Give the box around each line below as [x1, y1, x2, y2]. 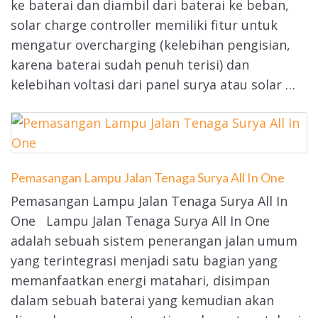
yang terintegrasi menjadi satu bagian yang [11, 252, 278, 270]
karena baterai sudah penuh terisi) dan [11, 56, 249, 74]
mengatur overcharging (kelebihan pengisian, [11, 36, 290, 54]
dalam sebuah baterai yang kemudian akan [11, 292, 274, 309]
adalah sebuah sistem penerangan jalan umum [11, 232, 297, 250]
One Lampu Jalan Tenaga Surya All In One [11, 212, 270, 230]
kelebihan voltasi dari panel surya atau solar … [11, 76, 295, 94]
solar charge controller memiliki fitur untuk [11, 16, 278, 34]
